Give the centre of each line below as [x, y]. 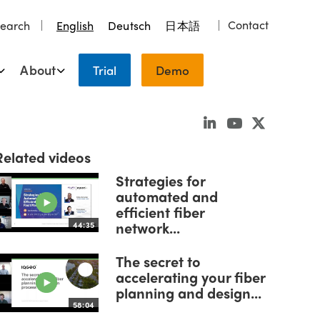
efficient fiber [160, 212]
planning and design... [189, 292]
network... [148, 227]
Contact [248, 25]
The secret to [158, 261]
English [75, 25]
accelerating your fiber [190, 276]
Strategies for [160, 180]
